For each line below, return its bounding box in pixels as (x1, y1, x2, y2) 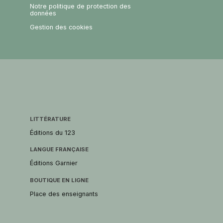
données (29, 9, 56, 17)
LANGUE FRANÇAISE (29, 146, 89, 153)
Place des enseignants (29, 190, 98, 198)
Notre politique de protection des (29, 2, 131, 10)
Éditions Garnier (29, 159, 78, 167)
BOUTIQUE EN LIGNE (29, 176, 89, 184)
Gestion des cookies (29, 23, 93, 31)
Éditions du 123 (29, 128, 75, 136)
